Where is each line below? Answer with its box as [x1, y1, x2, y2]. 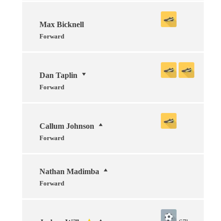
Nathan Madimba [39, 167, 99, 176]
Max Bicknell [39, 20, 84, 29]
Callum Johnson [39, 121, 94, 130]
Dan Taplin [39, 71, 77, 79]
